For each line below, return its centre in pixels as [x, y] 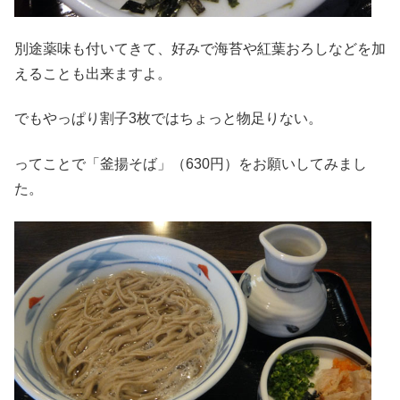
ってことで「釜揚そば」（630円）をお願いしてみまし [191, 163]
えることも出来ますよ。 [93, 74]
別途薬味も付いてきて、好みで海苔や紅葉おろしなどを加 [200, 49]
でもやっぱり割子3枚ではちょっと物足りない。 [168, 119]
